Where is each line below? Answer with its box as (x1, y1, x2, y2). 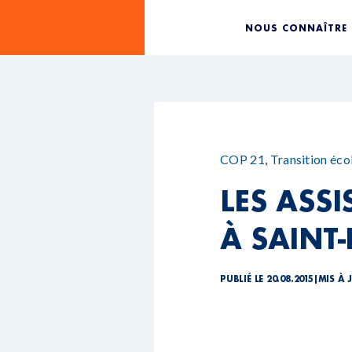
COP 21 (220, 152, 265, 167)
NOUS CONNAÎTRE (245, 21, 348, 34)
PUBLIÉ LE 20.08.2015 (220, 273, 313, 284)
